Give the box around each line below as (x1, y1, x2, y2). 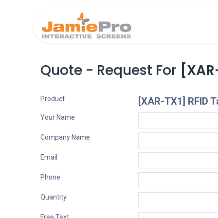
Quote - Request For (40, 61, 180, 80)
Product (40, 95, 65, 103)
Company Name (40, 133, 90, 141)
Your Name (40, 113, 75, 121)
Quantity (40, 193, 67, 201)
